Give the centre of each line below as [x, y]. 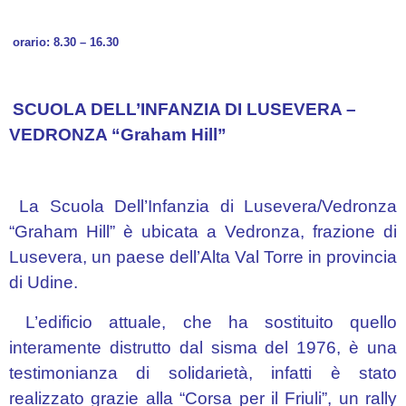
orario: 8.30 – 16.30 [64, 42]
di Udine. [43, 282]
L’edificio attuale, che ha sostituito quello [203, 322]
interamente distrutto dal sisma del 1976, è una [203, 348]
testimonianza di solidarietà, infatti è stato [203, 373]
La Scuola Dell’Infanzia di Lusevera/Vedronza [203, 206]
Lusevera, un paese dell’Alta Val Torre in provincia [203, 257]
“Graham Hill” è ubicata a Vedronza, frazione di [203, 232]
